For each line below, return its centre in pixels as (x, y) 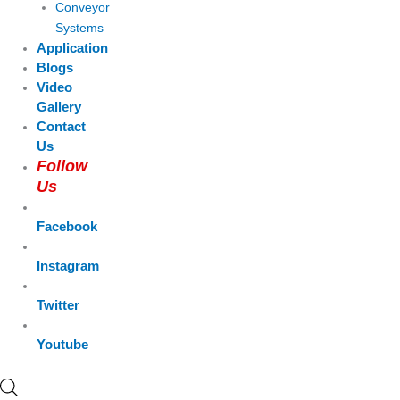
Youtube (63, 344)
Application (73, 47)
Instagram (68, 265)
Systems (79, 28)
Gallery (59, 106)
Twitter (58, 304)
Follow (62, 166)
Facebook (67, 226)
